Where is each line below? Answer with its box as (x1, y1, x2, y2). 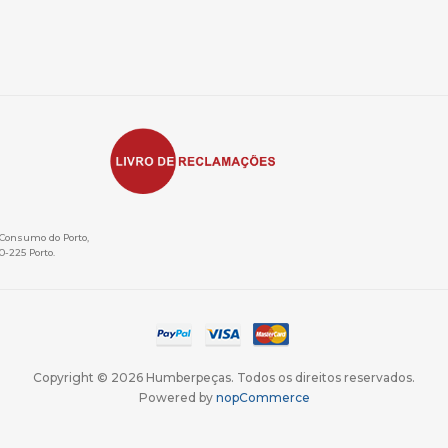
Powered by (138, 390, 216, 406)
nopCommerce (215, 390, 310, 406)
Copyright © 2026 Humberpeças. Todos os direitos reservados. (33, 370, 415, 386)
